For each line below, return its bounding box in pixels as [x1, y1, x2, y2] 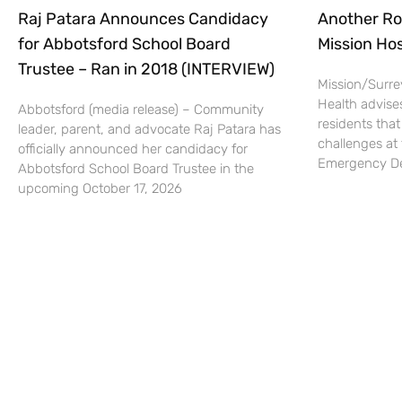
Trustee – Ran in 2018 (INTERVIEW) [18, 59, 275, 80]
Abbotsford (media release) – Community [18, 101, 264, 118]
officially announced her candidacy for [18, 141, 248, 158]
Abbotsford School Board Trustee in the [18, 161, 254, 178]
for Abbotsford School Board [18, 34, 231, 55]
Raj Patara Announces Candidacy [18, 9, 268, 30]
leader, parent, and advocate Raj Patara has [18, 121, 281, 138]
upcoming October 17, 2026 [18, 180, 182, 197]
